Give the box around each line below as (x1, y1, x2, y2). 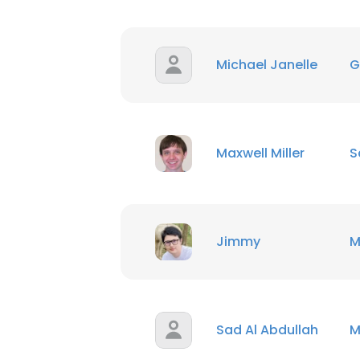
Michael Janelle (216, 55, 317, 74)
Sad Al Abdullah (216, 321, 318, 339)
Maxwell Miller (216, 144, 305, 162)
